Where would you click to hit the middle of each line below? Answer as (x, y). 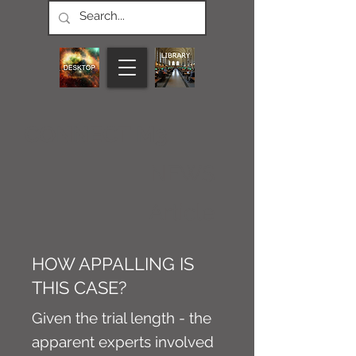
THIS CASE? (79, 288)
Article (182, 213)
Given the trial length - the (122, 318)
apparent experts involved (123, 342)
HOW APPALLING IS (113, 264)
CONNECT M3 (96, 135)
